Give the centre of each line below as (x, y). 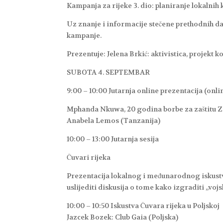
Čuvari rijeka (89, 158)
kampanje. (84, 36)
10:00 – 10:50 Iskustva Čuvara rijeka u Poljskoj (143, 206)
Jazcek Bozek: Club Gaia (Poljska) (123, 217)
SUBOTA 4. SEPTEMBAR (109, 72)
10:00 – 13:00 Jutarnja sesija (113, 139)
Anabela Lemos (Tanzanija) (114, 121)
